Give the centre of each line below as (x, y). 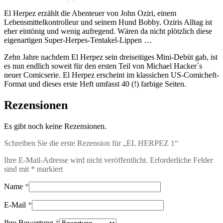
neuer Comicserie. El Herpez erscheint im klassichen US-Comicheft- (111, 75)
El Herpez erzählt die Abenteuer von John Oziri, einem (90, 13)
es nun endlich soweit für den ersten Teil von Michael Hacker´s (103, 66)
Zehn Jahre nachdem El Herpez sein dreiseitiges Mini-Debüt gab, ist (111, 57)
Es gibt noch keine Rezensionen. (55, 126)
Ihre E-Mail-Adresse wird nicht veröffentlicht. (76, 160)
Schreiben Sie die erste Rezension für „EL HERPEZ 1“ (91, 143)
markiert (49, 169)
